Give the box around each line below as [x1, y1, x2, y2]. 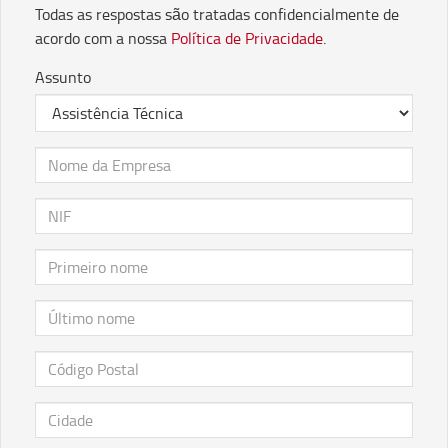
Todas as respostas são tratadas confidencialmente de [35, 3, 399, 25]
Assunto [35, 66, 91, 88]
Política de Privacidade [171, 27, 323, 49]
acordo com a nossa [35, 27, 171, 49]
